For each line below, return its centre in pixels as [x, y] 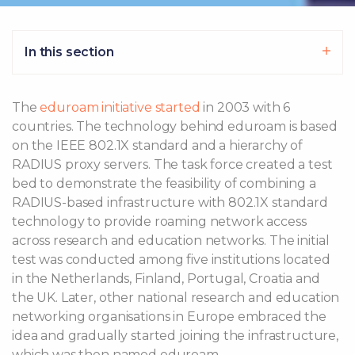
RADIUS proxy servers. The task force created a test [172, 164]
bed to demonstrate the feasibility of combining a [164, 183]
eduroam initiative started [120, 107]
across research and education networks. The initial [171, 240]
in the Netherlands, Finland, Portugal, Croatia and [166, 279]
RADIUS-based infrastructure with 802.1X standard [170, 202]
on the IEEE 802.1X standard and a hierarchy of [158, 145]
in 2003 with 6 [245, 107]
